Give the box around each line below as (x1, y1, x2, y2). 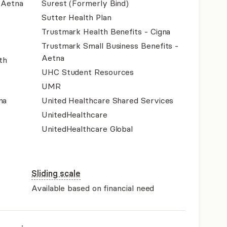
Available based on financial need (31, 183, 155, 193)
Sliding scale (31, 168, 81, 178)
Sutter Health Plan (42, 12, 111, 22)
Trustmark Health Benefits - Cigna (42, 26, 171, 36)
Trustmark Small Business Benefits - (42, 41, 179, 51)
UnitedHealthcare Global (42, 124, 133, 134)
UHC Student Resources (42, 67, 134, 77)
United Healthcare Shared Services (42, 95, 174, 105)
